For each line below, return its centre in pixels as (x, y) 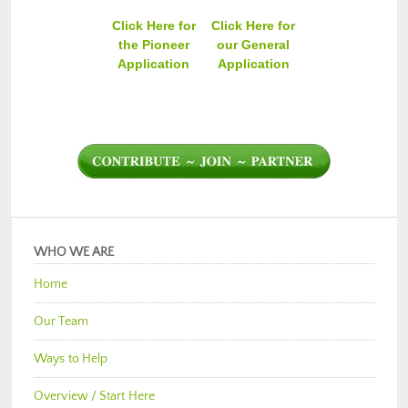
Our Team (61, 322)
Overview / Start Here (95, 397)
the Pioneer (153, 45)
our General (254, 45)
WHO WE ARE (74, 253)
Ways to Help (71, 359)
